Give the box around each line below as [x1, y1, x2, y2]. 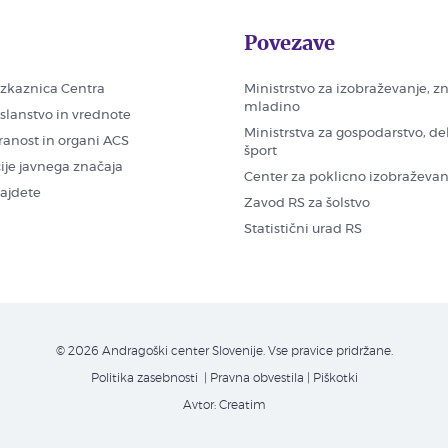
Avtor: [182, 398, 219, 411]
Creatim [218, 398, 266, 411]
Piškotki [312, 371, 358, 384]
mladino [244, 100, 300, 114]
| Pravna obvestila [200, 371, 304, 384]
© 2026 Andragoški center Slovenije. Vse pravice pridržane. [55, 344, 393, 357]
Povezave [244, 28, 335, 56]
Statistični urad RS [244, 222, 362, 236]
